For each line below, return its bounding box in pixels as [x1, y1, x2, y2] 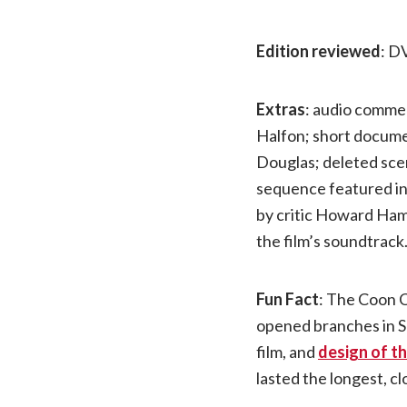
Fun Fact [256, 288, 319, 309]
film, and [256, 341, 318, 362]
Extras [256, 98, 305, 119]
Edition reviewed [256, 40, 381, 61]
